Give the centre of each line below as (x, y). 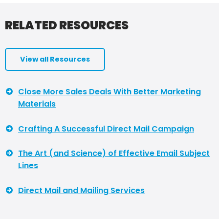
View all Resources (55, 59)
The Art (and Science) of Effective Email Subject (114, 153)
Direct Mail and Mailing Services (81, 190)
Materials (37, 104)
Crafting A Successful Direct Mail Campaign (106, 129)
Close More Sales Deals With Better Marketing (109, 92)
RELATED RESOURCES (67, 25)
